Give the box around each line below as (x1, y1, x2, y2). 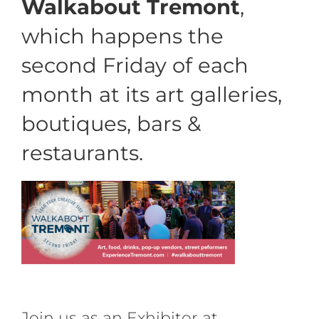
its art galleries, (120, 82, 282, 108)
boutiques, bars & (21, 111, 201, 137)
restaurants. (21, 140, 143, 166)
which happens (21, 23, 188, 49)
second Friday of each (21, 53, 249, 78)
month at (21, 82, 120, 108)
